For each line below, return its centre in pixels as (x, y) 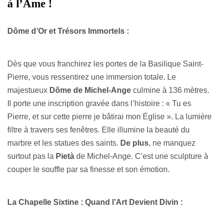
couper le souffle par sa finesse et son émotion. (88, 170)
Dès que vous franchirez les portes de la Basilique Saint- (105, 64)
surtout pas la (32, 156)
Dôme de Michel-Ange (90, 90)
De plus (134, 143)
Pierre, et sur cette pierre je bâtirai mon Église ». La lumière (109, 117)
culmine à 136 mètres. (170, 90)
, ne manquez (172, 143)
